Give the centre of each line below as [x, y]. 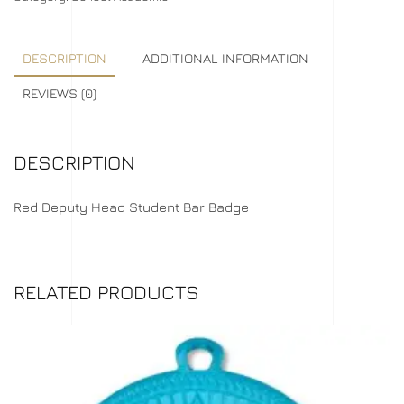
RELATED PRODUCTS [106, 292]
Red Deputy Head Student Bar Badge [131, 207]
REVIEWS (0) [60, 93]
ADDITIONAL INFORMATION [225, 58]
